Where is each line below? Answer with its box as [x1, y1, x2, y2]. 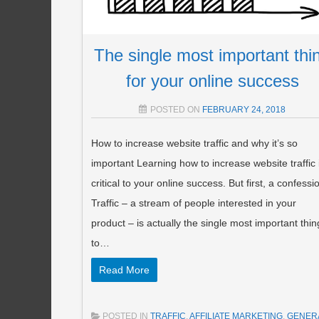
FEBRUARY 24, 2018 [202, 104, 286, 115]
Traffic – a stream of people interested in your [90, 197, 299, 209]
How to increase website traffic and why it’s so [90, 137, 298, 149]
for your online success [125, 70, 299, 90]
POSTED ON [150, 104, 203, 115]
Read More [98, 263, 150, 276]
